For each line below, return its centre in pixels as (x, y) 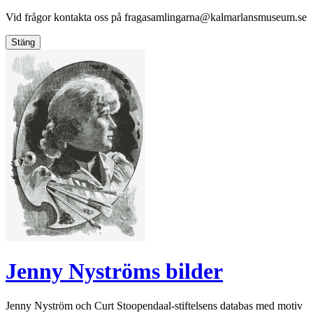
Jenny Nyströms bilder (114, 271)
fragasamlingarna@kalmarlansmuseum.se (216, 17)
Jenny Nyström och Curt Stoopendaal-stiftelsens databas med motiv (154, 305)
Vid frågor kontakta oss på (65, 17)
